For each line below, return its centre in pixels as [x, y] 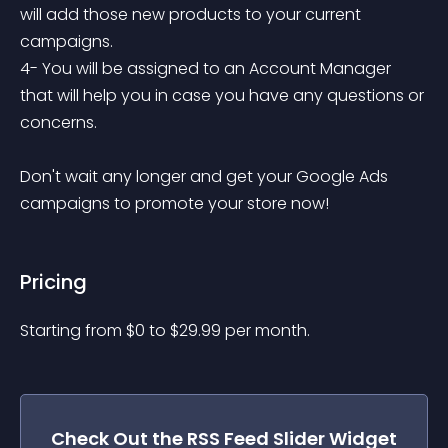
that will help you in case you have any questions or [224, 95]
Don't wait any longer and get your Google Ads [206, 176]
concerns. [58, 122]
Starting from [73, 330]
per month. [267, 330]
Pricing [53, 282]
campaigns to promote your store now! [174, 203]
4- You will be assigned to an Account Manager [207, 68]
